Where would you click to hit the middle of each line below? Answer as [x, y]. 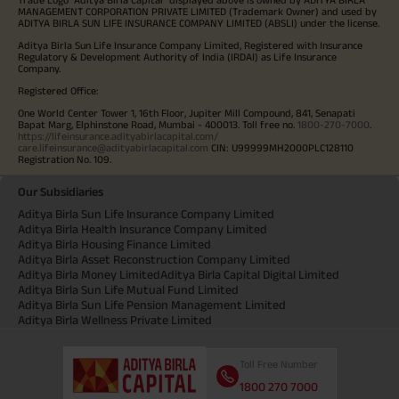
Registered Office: [58, 90]
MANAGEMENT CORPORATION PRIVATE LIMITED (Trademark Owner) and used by [197, 11]
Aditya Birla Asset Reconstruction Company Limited [154, 259]
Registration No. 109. [65, 159]
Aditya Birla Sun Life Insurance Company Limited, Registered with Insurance [190, 45]
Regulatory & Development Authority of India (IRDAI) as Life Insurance [177, 56]
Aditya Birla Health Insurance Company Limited [142, 228]
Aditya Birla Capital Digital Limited [250, 274]
